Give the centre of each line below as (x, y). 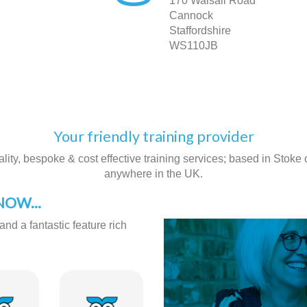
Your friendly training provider (153, 136)
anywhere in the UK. (153, 174)
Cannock (192, 15)
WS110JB (194, 46)
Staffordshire (200, 30)
